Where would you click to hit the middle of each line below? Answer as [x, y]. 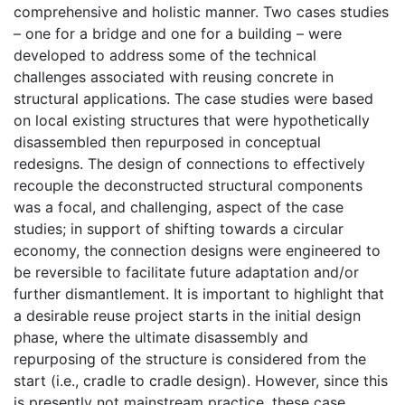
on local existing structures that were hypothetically [192, 120]
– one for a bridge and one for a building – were [178, 33]
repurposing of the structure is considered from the [190, 358]
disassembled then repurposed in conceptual [167, 141]
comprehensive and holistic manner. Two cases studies [201, 11]
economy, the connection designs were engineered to [197, 250]
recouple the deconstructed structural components [188, 185]
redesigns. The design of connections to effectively [189, 163]
